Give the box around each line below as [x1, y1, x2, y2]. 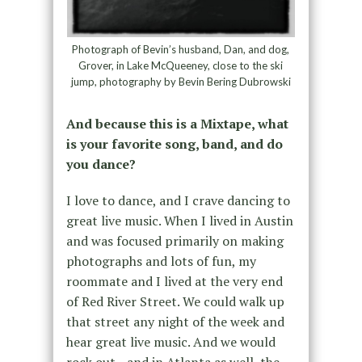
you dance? [65, 155, 136, 173]
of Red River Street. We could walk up [65, 293, 284, 310]
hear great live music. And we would [65, 333, 276, 351]
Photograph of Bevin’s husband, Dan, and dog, [72, 43, 290, 56]
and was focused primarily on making [65, 232, 284, 250]
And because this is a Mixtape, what [65, 115, 288, 133]
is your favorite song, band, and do [65, 135, 283, 153]
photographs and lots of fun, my [65, 252, 256, 270]
